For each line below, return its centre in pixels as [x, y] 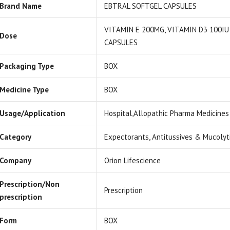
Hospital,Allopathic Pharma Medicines [166, 113]
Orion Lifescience [132, 160]
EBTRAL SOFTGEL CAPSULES [150, 6]
